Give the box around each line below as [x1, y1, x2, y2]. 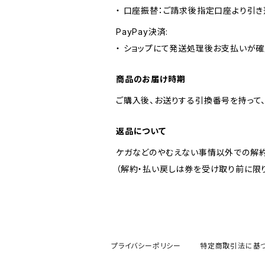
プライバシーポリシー [111, 241, 181, 250]
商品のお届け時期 [116, 74, 186, 84]
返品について [116, 126, 166, 136]
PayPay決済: [116, 27, 169, 37]
